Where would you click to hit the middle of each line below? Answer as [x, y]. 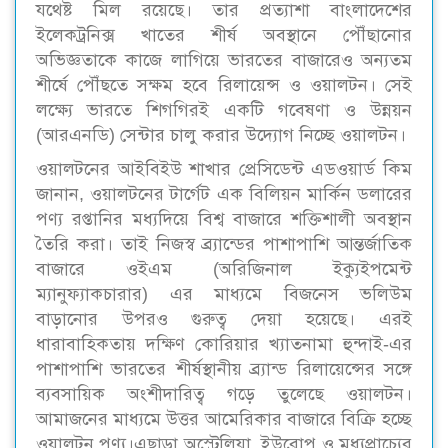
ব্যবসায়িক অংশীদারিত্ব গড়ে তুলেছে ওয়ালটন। [224, 393]
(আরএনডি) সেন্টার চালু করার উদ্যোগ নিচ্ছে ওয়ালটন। [221, 134]
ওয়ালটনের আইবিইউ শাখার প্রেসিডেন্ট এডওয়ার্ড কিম [224, 168]
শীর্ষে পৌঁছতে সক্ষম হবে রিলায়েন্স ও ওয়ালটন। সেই [224, 84]
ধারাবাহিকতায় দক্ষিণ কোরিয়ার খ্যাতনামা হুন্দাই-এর [224, 343]
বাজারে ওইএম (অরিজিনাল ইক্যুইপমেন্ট [224, 268]
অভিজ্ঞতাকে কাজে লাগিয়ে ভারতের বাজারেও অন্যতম [224, 59]
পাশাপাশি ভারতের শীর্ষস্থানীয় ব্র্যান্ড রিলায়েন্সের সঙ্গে [224, 368]
